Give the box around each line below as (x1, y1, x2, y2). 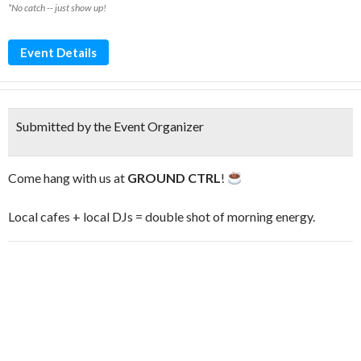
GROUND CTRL (127, 170, 221, 185)
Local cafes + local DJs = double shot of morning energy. (8, 209, 315, 224)
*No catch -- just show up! (8, 2, 106, 14)
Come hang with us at (8, 170, 127, 185)
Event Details (20, 45, 97, 60)
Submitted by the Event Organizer (16, 118, 204, 134)
